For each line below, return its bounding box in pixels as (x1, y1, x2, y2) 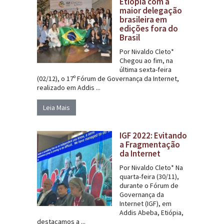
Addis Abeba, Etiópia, (119, 207, 183, 217)
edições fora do (119, 22, 178, 34)
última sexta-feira (119, 64, 171, 74)
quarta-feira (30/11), (119, 171, 179, 181)
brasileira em (119, 13, 167, 25)
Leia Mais (43, 102, 70, 112)
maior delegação (119, 4, 182, 16)
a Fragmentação (119, 138, 180, 150)
